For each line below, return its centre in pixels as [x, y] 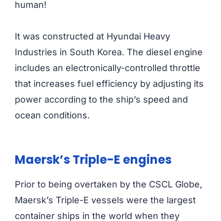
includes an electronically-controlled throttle [108, 68]
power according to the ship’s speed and [101, 100]
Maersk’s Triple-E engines [93, 160]
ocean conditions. [52, 115]
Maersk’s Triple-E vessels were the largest [105, 200]
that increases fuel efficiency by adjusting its [109, 84]
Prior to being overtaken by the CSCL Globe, [109, 184]
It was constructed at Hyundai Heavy [92, 37]
